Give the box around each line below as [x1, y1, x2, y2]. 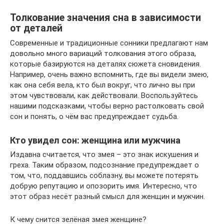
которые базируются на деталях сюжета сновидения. [10, 59, 201, 69]
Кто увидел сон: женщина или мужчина [10, 135, 180, 146]
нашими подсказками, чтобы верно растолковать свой [10, 101, 204, 111]
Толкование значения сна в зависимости [10, 11, 201, 23]
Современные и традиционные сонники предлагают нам [10, 38, 208, 48]
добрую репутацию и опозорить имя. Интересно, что [10, 181, 197, 191]
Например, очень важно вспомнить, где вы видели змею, [10, 70, 208, 79]
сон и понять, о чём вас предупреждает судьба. [10, 112, 178, 121]
